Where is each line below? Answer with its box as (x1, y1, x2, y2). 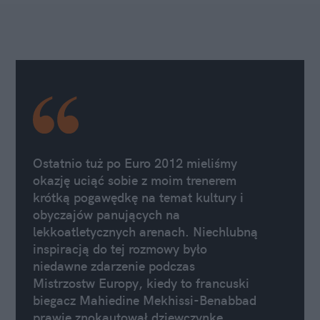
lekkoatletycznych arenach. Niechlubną (33, 224, 258, 241)
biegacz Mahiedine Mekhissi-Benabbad (33, 292, 256, 309)
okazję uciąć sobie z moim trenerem (33, 172, 236, 189)
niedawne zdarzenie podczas (33, 258, 195, 275)
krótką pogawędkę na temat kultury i (33, 189, 244, 206)
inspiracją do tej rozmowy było (33, 241, 207, 258)
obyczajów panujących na (33, 206, 180, 224)
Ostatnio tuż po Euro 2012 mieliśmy (33, 155, 237, 172)
